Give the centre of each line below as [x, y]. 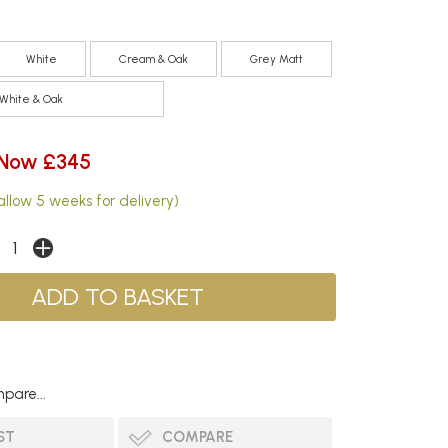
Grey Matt [276, 58]
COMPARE [197, 436]
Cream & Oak [153, 58]
